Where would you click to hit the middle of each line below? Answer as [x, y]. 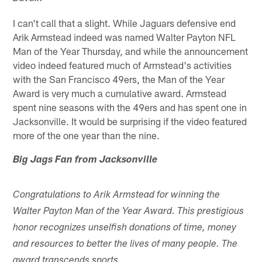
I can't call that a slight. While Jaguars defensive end [125, 23]
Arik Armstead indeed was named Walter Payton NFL [125, 37]
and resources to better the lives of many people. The [125, 244]
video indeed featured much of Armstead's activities [123, 65]
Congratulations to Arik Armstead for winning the [117, 195]
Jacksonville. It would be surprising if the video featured [130, 121]
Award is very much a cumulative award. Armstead [120, 93]
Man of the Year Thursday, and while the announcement [131, 51]
